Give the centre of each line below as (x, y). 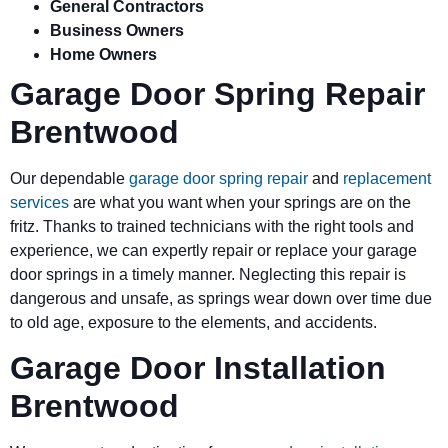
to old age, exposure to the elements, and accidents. (193, 322)
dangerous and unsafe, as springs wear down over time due (221, 298)
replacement (387, 178)
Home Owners (103, 54)
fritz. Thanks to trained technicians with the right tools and (212, 226)
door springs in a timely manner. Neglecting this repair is (208, 274)
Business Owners (117, 30)
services (39, 202)
